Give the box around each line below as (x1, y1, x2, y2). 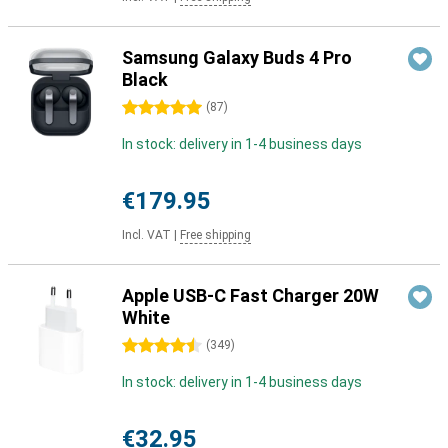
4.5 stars (122, 338, 179, 354)
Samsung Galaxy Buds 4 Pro (122, 47, 352, 68)
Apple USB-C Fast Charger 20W (122, 285, 379, 306)
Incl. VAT (122, 228, 171, 242)
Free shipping (180, 228, 251, 242)
